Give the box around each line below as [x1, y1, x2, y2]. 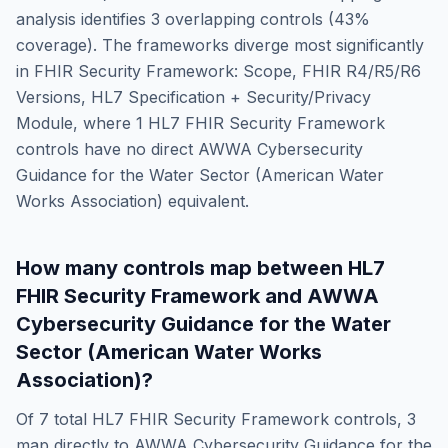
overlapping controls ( [160, 9, 334, 29]
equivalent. [163, 191, 249, 211]
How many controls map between [16, 256, 348, 280]
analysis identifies [16, 9, 151, 29]
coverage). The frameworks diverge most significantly [16, 35, 424, 55]
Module [16, 113, 73, 133]
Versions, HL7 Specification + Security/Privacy [16, 87, 371, 107]
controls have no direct [16, 139, 198, 159]
